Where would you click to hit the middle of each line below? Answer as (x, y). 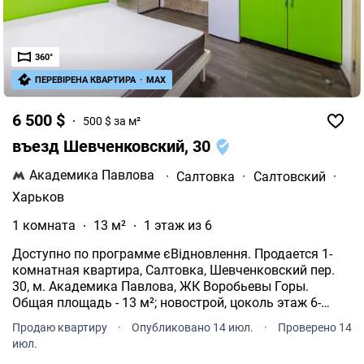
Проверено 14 (314, 328)
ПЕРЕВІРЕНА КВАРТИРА (85, 80)
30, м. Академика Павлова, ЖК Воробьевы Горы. (160, 287)
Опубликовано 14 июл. (194, 328)
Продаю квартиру (61, 328)
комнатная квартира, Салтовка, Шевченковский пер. (173, 271)
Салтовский (290, 177)
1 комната (44, 226)
